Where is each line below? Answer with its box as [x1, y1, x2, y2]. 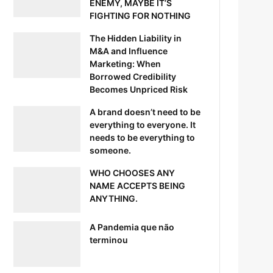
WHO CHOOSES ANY [90, 167, 175, 178]
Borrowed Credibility [90, 71, 177, 82]
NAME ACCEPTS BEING [90, 180, 186, 191]
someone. [90, 144, 132, 155]
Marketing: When [90, 58, 161, 69]
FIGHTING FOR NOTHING [90, 10, 191, 21]
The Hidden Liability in [90, 32, 182, 43]
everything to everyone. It [90, 119, 196, 130]
